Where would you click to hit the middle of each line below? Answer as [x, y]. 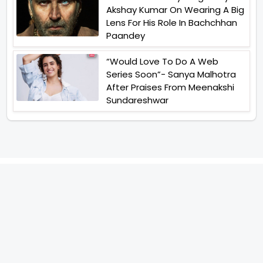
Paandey [126, 35]
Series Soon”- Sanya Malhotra [171, 74]
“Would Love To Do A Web [162, 61]
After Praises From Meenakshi [170, 87]
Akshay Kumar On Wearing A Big [175, 9]
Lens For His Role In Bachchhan [172, 22]
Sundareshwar [137, 100]
